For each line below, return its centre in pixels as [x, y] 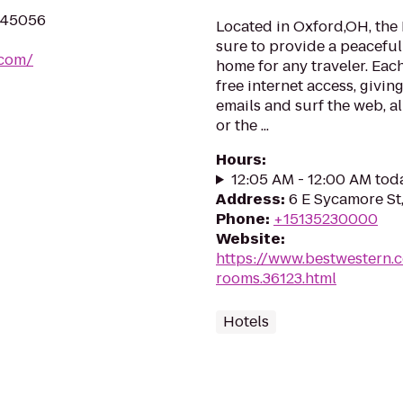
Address [248, 199]
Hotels [246, 322]
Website [248, 239]
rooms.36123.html [276, 278]
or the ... [242, 125]
